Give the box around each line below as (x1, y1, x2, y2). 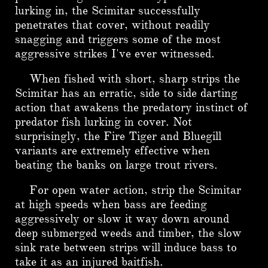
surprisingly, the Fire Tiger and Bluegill (15, 129, 221, 144)
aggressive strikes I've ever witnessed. (15, 46, 215, 61)
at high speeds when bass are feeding (15, 197, 207, 212)
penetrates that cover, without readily (15, 17, 210, 32)
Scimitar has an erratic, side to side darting (15, 86, 237, 100)
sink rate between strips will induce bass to (15, 240, 237, 255)
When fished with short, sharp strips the (15, 71, 240, 86)
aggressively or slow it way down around (15, 211, 229, 226)
